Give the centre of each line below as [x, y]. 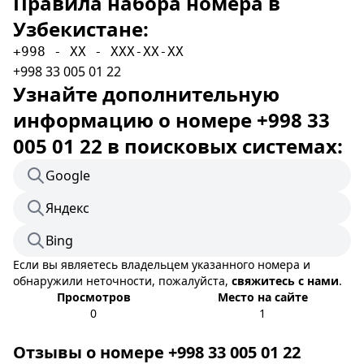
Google [68, 175]
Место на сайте [262, 297]
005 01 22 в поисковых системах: [178, 146]
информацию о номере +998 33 [171, 120]
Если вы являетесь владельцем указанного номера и [162, 264]
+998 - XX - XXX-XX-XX [98, 52]
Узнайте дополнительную [146, 94]
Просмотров [93, 297]
